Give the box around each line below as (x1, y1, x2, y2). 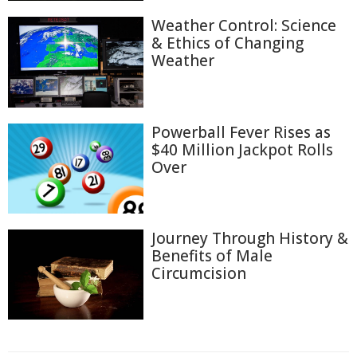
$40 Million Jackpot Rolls (151, 139, 333, 160)
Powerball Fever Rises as (151, 121, 331, 143)
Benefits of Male (151, 245, 273, 267)
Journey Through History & (151, 228, 348, 249)
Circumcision (151, 263, 246, 284)
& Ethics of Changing (151, 33, 304, 54)
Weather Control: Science (151, 15, 336, 37)
